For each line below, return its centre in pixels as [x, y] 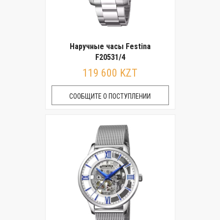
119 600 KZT [110, 73]
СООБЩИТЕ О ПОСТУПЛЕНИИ [110, 96]
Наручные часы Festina [110, 46]
